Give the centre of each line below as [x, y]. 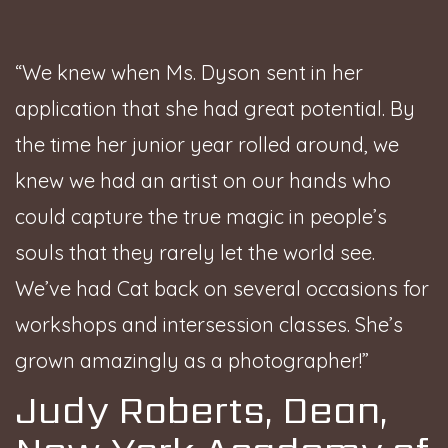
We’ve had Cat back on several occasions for [222, 289]
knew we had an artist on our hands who [203, 181]
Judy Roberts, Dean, [201, 410]
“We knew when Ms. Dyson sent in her [189, 73]
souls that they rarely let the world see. [195, 253]
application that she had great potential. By [215, 109]
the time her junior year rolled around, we [207, 145]
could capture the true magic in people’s [201, 217]
